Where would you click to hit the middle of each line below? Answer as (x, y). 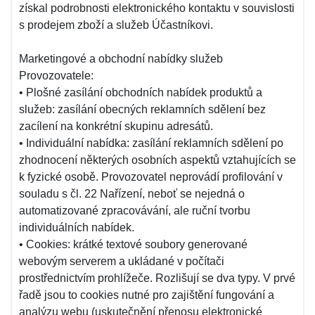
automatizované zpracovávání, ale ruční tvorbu (135, 211)
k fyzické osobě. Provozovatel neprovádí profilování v (151, 177)
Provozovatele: (56, 76)
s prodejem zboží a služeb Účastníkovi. (116, 25)
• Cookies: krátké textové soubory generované (133, 244)
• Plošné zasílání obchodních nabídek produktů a (141, 92)
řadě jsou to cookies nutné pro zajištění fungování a (147, 295)
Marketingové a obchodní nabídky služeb (121, 59)
